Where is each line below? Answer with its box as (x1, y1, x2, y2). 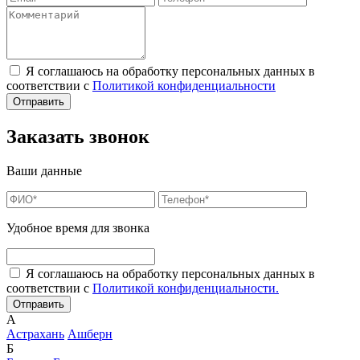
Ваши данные (6, 164, 82, 178)
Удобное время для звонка (6, 221, 149, 235)
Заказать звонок (6, 126, 149, 148)
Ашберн (67, 327, 112, 342)
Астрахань (6, 327, 64, 342)
